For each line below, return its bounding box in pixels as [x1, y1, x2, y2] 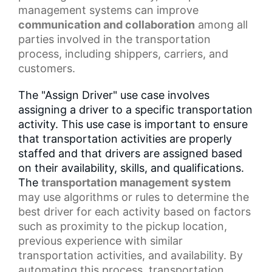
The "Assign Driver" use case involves [18, 88, 209, 101]
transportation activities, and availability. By [18, 248, 243, 262]
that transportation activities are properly [18, 132, 232, 145]
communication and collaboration [18, 18, 195, 31]
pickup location [146, 219, 224, 233]
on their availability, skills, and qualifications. [18, 161, 244, 174]
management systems [18, 3, 132, 16]
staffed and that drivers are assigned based [18, 146, 242, 160]
